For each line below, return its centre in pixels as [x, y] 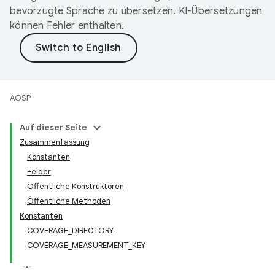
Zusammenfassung [55, 142]
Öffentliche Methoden [69, 201]
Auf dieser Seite [53, 127]
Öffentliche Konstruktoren [76, 186]
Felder [39, 172]
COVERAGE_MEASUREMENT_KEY [86, 245]
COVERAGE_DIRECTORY [70, 230]
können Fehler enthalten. [67, 26]
